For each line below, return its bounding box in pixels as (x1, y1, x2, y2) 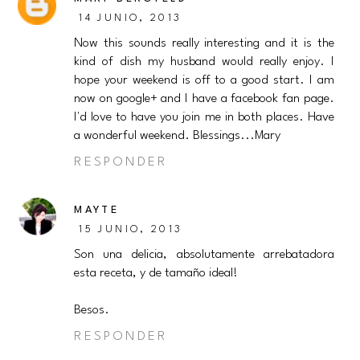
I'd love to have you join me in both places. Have (74, 111, 334, 125)
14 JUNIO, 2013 (79, 13, 182, 24)
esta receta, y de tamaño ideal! (74, 267, 239, 280)
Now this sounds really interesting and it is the (74, 37, 334, 51)
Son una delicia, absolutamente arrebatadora (74, 248, 334, 262)
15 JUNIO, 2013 (79, 224, 183, 235)
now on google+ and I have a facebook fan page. (74, 92, 334, 106)
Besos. (74, 304, 110, 317)
